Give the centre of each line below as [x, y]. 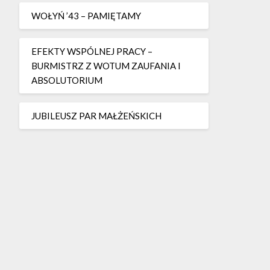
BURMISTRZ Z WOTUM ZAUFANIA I [106, 65]
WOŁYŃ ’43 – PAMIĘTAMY [86, 15]
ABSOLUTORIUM [67, 80]
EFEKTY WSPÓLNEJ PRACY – [92, 51]
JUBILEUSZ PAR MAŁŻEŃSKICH [96, 115]
